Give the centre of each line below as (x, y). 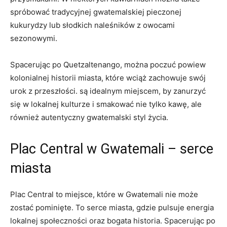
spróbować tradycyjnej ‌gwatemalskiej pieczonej (96, 12)
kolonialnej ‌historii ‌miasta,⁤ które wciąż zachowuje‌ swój (108, 78)
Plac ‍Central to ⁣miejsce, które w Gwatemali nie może (104, 195)
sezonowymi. (34, 39)
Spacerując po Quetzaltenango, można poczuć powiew (108, 65)
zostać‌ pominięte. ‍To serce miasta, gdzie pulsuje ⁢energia (112, 208)
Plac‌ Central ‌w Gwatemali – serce (112, 149)
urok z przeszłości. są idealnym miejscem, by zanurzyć (108, 91)
